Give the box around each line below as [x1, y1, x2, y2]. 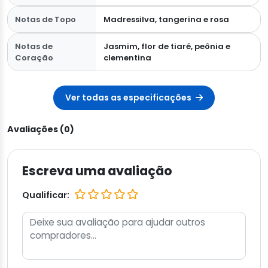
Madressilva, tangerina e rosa [103, 14, 229, 26]
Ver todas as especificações [65, 92, 193, 104]
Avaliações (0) [7, 123, 74, 136]
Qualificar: [22, 188, 69, 201]
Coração [15, 52, 53, 64]
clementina [103, 52, 151, 64]
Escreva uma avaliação [22, 162, 172, 180]
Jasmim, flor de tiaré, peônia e [103, 41, 230, 53]
